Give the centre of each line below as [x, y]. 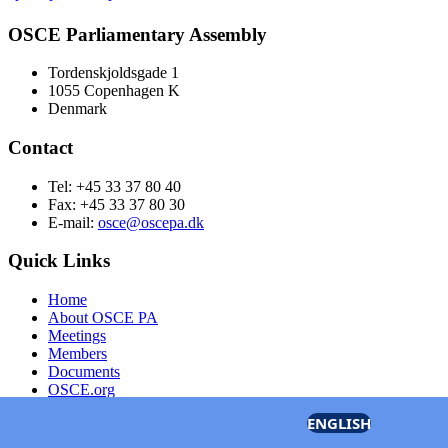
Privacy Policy [94, 408]
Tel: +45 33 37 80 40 [114, 186]
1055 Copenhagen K [114, 91]
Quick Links [59, 261]
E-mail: [73, 222]
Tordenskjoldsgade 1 [113, 73]
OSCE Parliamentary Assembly [137, 34]
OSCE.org [81, 390]
